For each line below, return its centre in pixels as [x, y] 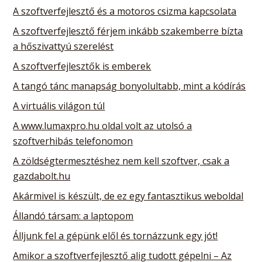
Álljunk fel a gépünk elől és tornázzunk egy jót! [116, 235]
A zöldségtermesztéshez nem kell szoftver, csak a [121, 161]
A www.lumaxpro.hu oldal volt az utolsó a [103, 125]
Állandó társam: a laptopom [73, 216]
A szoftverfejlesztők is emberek [82, 66]
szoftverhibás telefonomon [73, 141]
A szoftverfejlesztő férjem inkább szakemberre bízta [128, 31]
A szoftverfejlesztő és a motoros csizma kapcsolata [125, 11]
